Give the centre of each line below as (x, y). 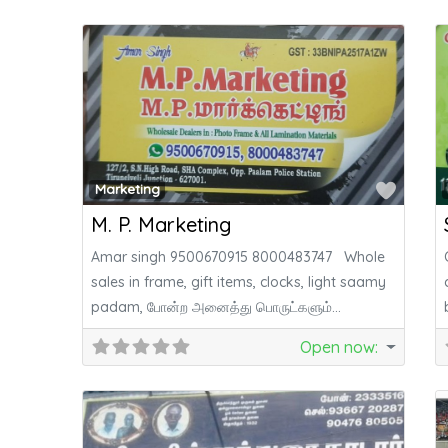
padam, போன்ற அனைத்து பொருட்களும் (212, 307)
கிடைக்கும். (128, 332)
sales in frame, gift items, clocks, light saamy (239, 282)
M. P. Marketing (161, 225)
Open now (338, 347)
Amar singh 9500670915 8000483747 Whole (238, 257)
